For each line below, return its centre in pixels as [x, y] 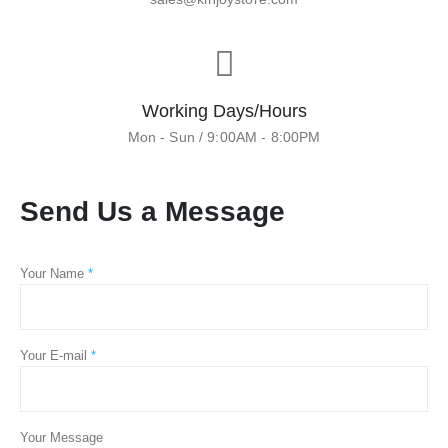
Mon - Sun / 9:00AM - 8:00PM [224, 137]
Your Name [54, 274]
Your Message [61, 437]
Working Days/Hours [224, 111]
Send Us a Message [152, 211]
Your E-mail [55, 355]
